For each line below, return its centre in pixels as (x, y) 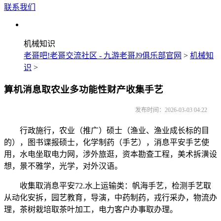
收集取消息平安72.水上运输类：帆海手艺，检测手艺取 (108, 186)
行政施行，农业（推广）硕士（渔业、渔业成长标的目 (107, 131)
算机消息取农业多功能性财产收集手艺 (84, 89)
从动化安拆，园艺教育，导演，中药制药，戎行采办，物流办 (110, 198)
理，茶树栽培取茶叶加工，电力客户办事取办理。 (91, 210)
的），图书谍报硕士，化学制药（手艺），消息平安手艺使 (107, 143)
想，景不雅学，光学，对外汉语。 (63, 166)
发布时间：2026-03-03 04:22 (171, 110)
